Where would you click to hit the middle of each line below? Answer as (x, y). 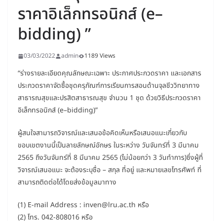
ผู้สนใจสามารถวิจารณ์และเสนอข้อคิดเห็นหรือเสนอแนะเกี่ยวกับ (102, 133)
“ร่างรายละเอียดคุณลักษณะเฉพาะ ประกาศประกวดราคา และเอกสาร (110, 74)
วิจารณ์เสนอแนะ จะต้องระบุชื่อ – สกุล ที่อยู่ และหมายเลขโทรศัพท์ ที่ (110, 170)
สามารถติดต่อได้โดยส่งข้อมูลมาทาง (67, 183)
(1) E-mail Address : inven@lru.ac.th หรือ (83, 205)
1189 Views (100, 56)
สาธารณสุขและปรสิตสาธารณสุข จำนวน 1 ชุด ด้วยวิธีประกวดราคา (109, 98)
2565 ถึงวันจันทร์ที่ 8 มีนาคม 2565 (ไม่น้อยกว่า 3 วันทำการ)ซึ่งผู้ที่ (110, 158)
